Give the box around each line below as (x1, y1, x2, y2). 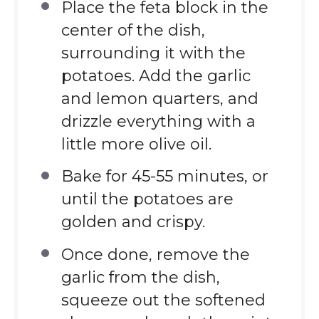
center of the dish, (61, 20, 205, 40)
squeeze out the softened (61, 291, 266, 310)
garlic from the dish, (61, 268, 220, 288)
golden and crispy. (61, 212, 205, 232)
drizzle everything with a (61, 111, 256, 131)
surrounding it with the (61, 43, 246, 63)
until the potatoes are (61, 189, 234, 209)
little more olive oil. (61, 134, 211, 154)
